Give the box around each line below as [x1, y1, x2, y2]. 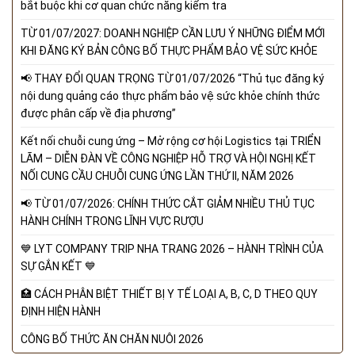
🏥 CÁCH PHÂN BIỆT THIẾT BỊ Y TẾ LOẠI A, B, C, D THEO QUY [21, 288, 318, 301]
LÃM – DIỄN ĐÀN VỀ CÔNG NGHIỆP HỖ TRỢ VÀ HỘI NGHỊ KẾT [21, 152, 316, 166]
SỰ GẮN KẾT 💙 [21, 260, 96, 273]
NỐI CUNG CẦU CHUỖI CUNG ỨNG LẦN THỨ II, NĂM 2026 [21, 170, 294, 183]
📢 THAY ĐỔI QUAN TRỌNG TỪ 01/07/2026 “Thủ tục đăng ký [21, 72, 324, 86]
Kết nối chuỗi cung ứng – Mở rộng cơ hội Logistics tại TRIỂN [21, 135, 321, 148]
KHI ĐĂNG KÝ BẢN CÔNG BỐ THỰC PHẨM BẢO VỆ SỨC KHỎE [21, 44, 318, 58]
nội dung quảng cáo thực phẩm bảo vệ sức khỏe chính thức [21, 90, 320, 103]
